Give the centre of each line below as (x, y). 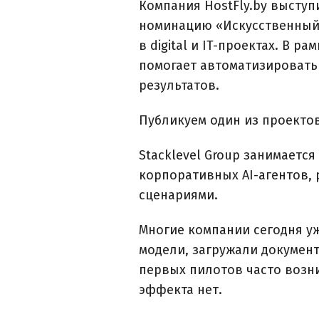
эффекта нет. (181, 289)
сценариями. (178, 195)
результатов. (179, 85)
